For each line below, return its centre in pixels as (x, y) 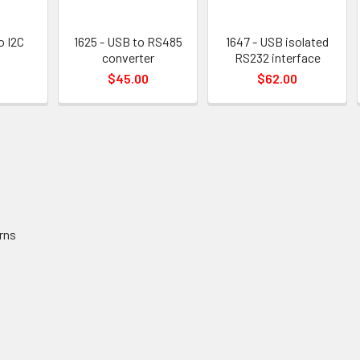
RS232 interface (277, 57)
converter (128, 57)
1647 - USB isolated (278, 41)
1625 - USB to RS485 (128, 41)
